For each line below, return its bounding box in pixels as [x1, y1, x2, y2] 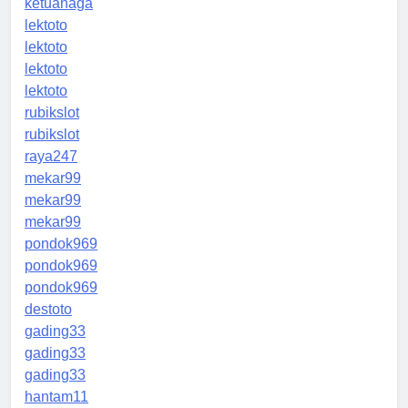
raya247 [25, 148, 77, 164]
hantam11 [25, 388, 88, 404]
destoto [25, 301, 72, 317]
